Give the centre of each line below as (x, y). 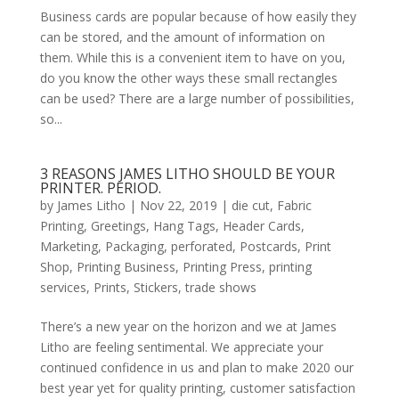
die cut (250, 205)
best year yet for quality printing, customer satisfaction (197, 388)
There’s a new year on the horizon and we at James (188, 326)
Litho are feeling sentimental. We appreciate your (181, 347)
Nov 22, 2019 (178, 205)
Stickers (155, 287)
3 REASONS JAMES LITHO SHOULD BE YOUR (187, 174)
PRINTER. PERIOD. (100, 188)
